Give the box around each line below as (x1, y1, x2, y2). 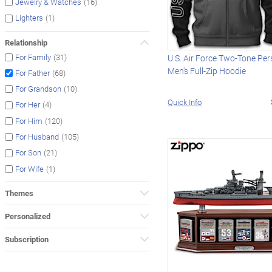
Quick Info (168, 96, 202, 107)
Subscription (5, 233, 49, 245)
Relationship (5, 36, 47, 48)
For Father (15, 67, 50, 79)
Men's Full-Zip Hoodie (168, 64, 246, 76)
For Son (15, 147, 41, 158)
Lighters (15, 12, 43, 24)
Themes (5, 187, 33, 199)
